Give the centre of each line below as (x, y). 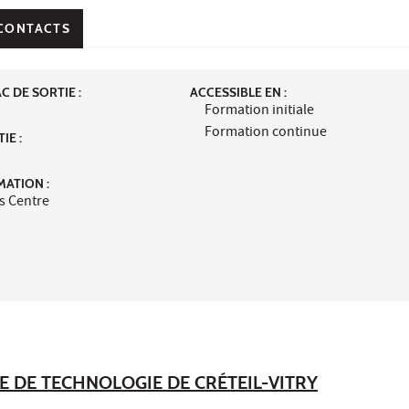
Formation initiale (259, 111)
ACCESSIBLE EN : (238, 92)
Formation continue (265, 133)
